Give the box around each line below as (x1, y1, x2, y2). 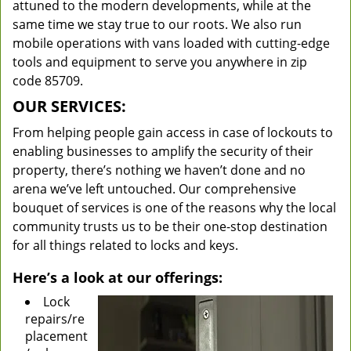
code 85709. (13, 72, 83, 89)
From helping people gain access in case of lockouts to (13, 124, 333, 141)
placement (25, 327, 88, 345)
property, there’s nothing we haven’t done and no (13, 161, 306, 179)
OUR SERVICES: (13, 96, 126, 117)
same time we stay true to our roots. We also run (13, 16, 302, 33)
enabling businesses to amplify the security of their (13, 143, 313, 160)
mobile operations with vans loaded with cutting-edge (13, 34, 330, 52)
